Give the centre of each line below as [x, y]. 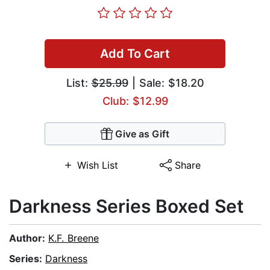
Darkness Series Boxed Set [126, 206]
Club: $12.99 [135, 101]
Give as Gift [142, 134]
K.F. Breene [74, 238]
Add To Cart [135, 54]
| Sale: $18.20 [166, 83]
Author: [29, 238]
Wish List [97, 165]
